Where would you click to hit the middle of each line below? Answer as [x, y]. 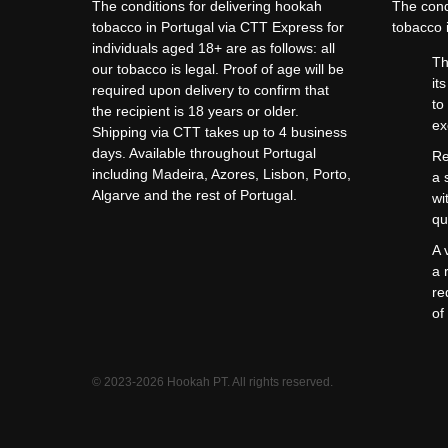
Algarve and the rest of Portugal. [194, 195]
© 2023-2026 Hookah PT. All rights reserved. [212, 382]
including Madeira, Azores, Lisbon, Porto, [221, 174]
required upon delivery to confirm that [210, 90]
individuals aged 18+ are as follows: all [213, 48]
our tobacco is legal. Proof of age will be [218, 69]
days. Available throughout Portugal [204, 153]
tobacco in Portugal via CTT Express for [218, 27]
